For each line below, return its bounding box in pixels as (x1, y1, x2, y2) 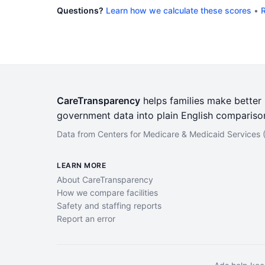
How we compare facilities (57, 188, 158, 198)
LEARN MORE (57, 161, 106, 170)
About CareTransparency (57, 174, 153, 185)
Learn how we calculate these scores (106, 5, 251, 15)
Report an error (57, 214, 115, 224)
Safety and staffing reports (57, 201, 161, 211)
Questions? (57, 5, 104, 15)
